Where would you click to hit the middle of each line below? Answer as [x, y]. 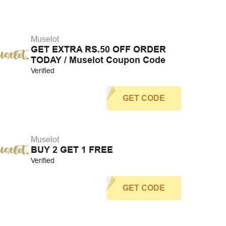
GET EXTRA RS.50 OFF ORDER [98, 49]
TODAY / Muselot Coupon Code [98, 60]
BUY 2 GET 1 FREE [72, 150]
